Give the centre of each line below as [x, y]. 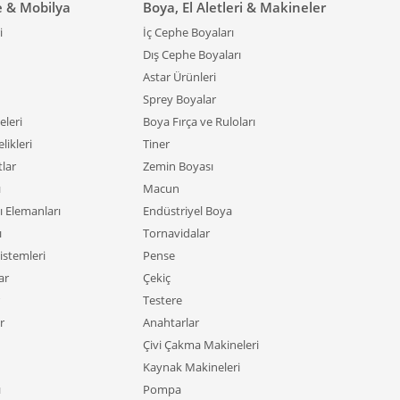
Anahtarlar [171, 322]
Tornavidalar [176, 233]
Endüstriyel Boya [187, 211]
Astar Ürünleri [179, 77]
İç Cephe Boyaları [188, 32]
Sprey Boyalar [179, 99]
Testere [162, 300]
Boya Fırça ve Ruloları [199, 121]
